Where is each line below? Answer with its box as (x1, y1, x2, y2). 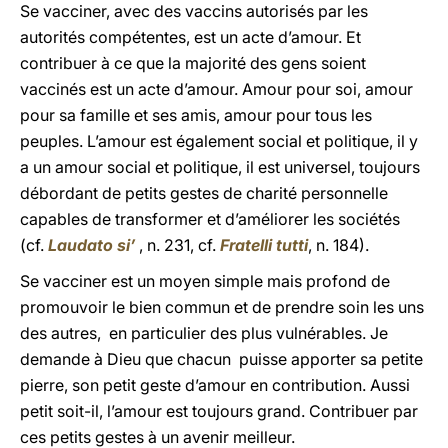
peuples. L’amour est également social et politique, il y (20, 131, 418, 151)
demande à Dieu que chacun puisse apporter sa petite (20, 349, 423, 369)
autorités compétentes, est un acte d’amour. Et (20, 27, 361, 47)
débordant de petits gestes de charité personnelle (20, 183, 388, 203)
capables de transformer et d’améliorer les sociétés (20, 209, 400, 229)
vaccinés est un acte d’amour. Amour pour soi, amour (20, 79, 413, 99)
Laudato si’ (48, 235, 135, 255)
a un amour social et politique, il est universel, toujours (20, 157, 420, 177)
